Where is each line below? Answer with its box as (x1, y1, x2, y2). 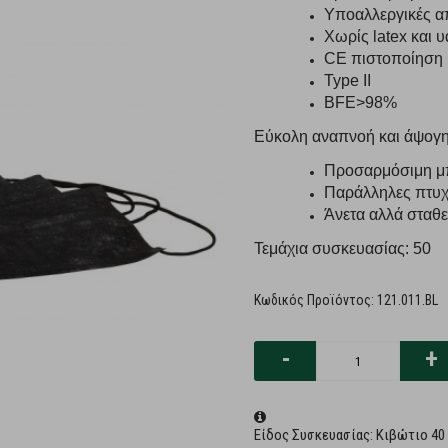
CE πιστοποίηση (324, 50, 443, 67)
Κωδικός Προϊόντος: (254, 292, 377, 308)
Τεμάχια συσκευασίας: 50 (254, 240, 431, 257)
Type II (324, 72, 371, 89)
